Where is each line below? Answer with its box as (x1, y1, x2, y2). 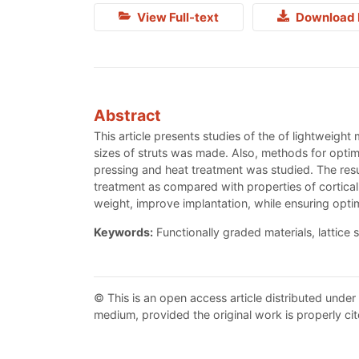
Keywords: (94, 225, 153, 240)
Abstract (94, 106, 161, 126)
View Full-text (134, 9, 219, 25)
